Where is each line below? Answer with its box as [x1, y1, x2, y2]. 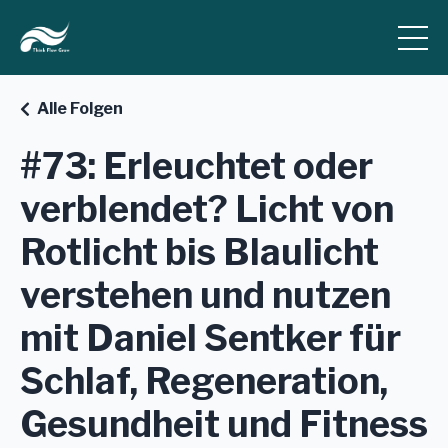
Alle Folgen [37, 99, 123, 119]
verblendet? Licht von [20, 187, 394, 232]
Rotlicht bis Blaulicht [20, 230, 379, 275]
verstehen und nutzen [20, 273, 391, 318]
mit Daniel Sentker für [20, 316, 401, 361]
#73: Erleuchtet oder [20, 144, 373, 189]
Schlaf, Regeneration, [20, 359, 388, 404]
